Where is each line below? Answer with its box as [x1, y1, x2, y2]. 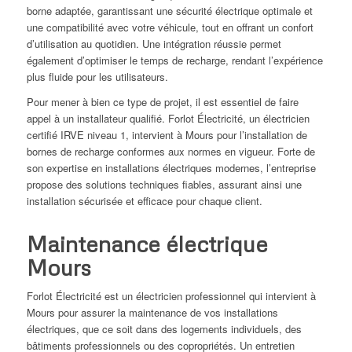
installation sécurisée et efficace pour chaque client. [26, 193, 262, 209]
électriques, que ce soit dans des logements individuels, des [26, 321, 302, 337]
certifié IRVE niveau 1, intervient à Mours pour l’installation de [26, 127, 307, 143]
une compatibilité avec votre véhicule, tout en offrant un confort [26, 20, 313, 35]
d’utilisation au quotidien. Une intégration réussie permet [26, 36, 281, 52]
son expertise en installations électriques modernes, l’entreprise [26, 160, 316, 176]
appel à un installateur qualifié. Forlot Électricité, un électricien [26, 111, 310, 126]
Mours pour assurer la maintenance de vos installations [26, 305, 278, 321]
